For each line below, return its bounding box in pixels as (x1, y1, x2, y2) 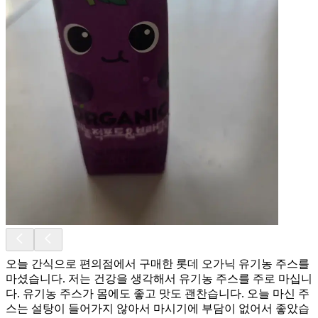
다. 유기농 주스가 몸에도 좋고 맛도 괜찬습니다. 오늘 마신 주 (6, 287, 309, 300)
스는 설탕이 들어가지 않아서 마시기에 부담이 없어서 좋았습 (6, 302, 309, 314)
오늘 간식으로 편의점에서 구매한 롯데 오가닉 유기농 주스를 (6, 257, 309, 270)
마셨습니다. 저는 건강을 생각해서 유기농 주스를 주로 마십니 (6, 272, 312, 285)
